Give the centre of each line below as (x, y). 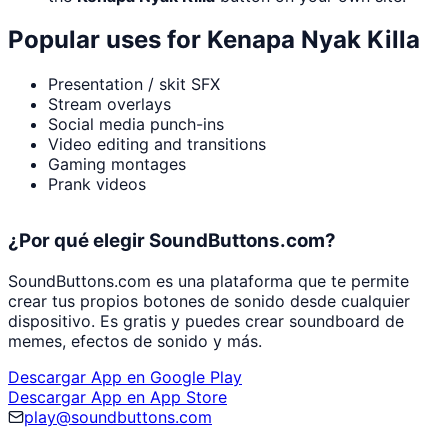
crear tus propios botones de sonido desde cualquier (209, 300)
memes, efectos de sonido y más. (135, 340)
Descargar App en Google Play (125, 376)
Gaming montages (117, 164)
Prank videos (97, 184)
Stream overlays (109, 104)
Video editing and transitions (157, 144)
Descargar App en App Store (117, 396)
